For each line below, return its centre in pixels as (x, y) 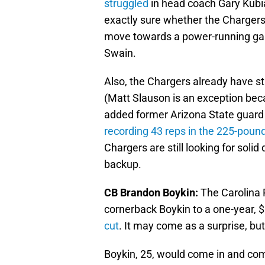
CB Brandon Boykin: (151, 192)
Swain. (120, 53)
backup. (123, 164)
